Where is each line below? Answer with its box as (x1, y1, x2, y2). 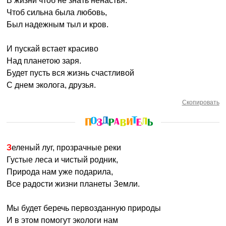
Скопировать (182, 99, 219, 106)
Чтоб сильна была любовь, (7, 8, 107, 17)
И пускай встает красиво (7, 44, 99, 53)
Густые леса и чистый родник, (7, 155, 119, 164)
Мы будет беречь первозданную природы (7, 204, 161, 212)
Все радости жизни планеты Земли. (7, 180, 140, 188)
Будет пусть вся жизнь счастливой (7, 69, 135, 77)
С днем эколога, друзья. (7, 81, 96, 89)
